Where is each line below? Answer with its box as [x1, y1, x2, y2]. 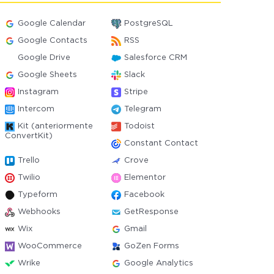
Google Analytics [124, 260, 193, 267]
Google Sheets [18, 72, 78, 78]
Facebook [124, 191, 165, 198]
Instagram [18, 89, 59, 95]
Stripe [124, 89, 148, 95]
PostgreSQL [124, 20, 173, 27]
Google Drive [18, 54, 71, 61]
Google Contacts [18, 37, 88, 44]
